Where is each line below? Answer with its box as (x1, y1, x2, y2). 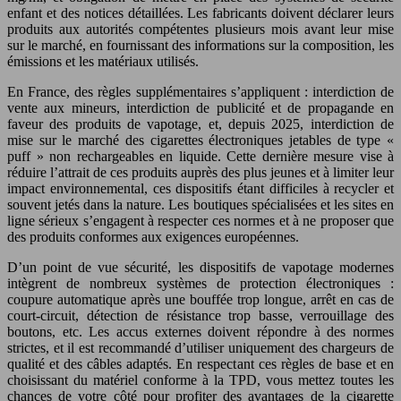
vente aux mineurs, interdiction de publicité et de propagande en (7, 100, 394, 116)
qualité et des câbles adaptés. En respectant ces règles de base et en (7, 356, 394, 372)
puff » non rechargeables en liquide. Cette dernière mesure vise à (7, 149, 394, 165)
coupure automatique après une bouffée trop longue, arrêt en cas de (7, 292, 394, 308)
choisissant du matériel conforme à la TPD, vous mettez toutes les (7, 372, 394, 388)
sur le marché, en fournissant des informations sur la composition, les (7, 38, 394, 54)
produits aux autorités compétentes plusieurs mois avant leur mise (7, 21, 394, 38)
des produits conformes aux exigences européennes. (7, 229, 299, 245)
